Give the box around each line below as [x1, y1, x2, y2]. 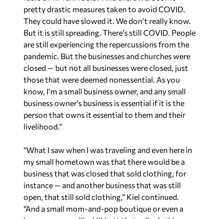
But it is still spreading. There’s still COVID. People [23, 28, 196, 37]
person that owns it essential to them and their [23, 110, 185, 119]
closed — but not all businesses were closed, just [23, 63, 188, 72]
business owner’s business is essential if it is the [23, 98, 184, 108]
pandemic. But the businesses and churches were [23, 51, 190, 61]
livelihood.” [23, 122, 62, 131]
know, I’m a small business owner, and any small [23, 87, 186, 96]
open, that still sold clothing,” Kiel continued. [23, 192, 179, 201]
